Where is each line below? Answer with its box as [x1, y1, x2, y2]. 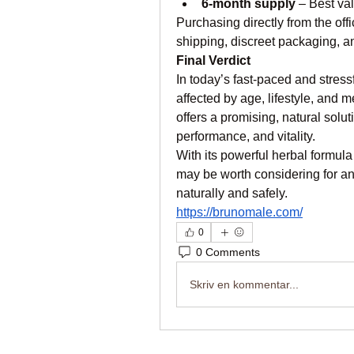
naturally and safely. [176, 186, 288, 200]
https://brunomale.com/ [176, 205, 303, 219]
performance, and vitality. [176, 130, 315, 143]
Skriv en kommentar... [190, 277, 299, 291]
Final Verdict [176, 54, 250, 67]
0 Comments [196, 245, 260, 258]
